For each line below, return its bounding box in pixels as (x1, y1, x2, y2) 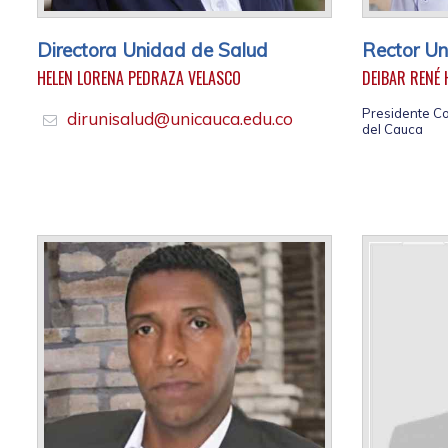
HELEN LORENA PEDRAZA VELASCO (37, 66, 241, 91)
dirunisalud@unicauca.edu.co (67, 108, 293, 130)
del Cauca (362, 121, 423, 138)
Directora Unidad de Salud (37, 38, 268, 63)
